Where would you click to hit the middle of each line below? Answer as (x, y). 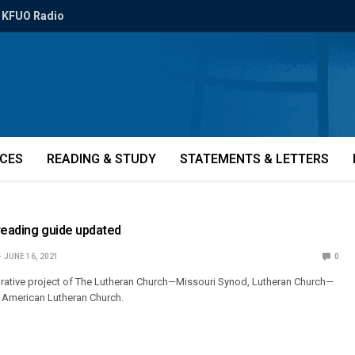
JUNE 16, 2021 (31, 256)
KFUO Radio (33, 16)
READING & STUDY (101, 159)
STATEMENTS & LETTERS (254, 159)
